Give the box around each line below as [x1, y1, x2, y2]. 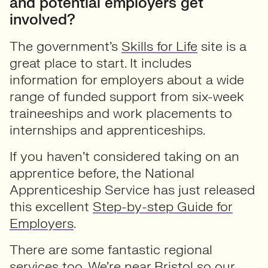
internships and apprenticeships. [10, 121, 208, 139]
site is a [197, 38, 246, 55]
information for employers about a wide [10, 71, 244, 89]
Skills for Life [121, 38, 197, 55]
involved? [10, 11, 75, 29]
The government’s [10, 38, 121, 55]
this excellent [10, 198, 93, 215]
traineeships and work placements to [10, 105, 232, 122]
